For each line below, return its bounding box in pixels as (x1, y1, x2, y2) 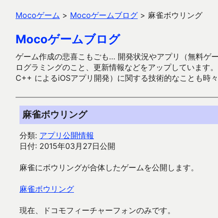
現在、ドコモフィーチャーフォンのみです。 (19, 205, 175, 215)
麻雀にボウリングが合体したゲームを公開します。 (19, 163, 199, 172)
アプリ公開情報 (39, 130, 94, 140)
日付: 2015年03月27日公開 (19, 141, 115, 151)
